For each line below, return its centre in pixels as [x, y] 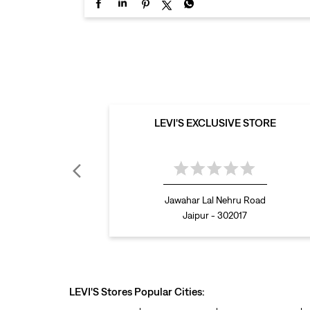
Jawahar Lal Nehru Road [215, 200]
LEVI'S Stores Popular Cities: [137, 291]
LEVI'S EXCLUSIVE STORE [215, 122]
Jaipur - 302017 [215, 215]
